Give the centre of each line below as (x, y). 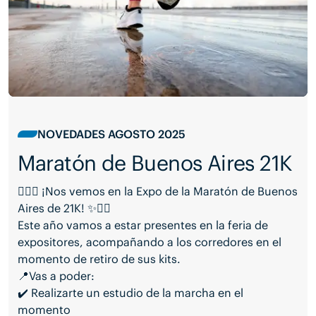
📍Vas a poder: (56, 275)
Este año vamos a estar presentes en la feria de (142, 225)
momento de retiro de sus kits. (99, 259)
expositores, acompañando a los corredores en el (149, 242)
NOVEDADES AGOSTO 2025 (111, 134)
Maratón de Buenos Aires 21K (154, 163)
